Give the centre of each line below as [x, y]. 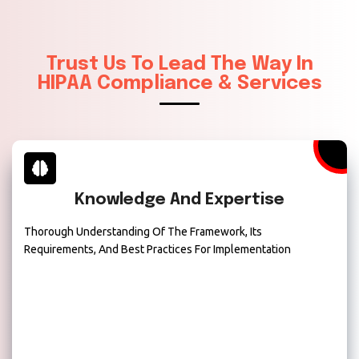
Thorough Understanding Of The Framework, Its [143, 232]
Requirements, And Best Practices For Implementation [157, 250]
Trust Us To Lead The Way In [179, 65]
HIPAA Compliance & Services [179, 84]
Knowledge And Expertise [179, 200]
